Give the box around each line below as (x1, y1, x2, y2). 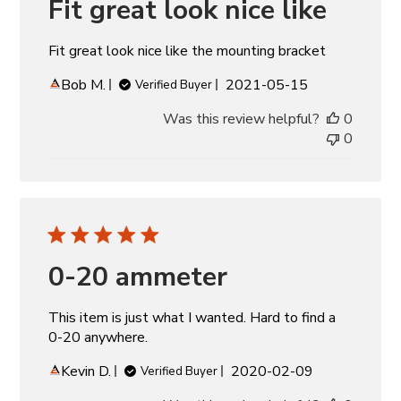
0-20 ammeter (48, 258, 228, 295)
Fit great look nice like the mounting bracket (48, 40, 327, 61)
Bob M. (61, 74, 107, 95)
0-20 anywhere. (48, 327, 149, 347)
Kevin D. (61, 361, 112, 381)
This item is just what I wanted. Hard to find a (48, 307, 337, 328)
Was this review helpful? (162, 108, 320, 129)
